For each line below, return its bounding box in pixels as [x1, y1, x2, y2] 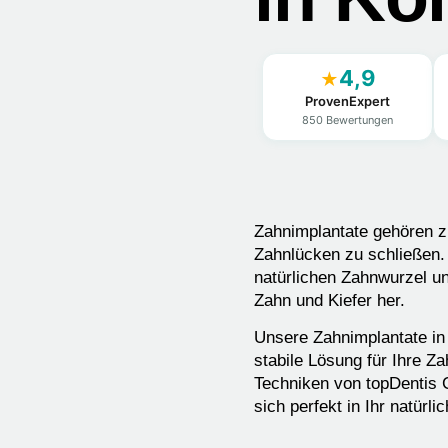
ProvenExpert [305, 92, 391, 109]
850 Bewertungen [302, 112, 394, 127]
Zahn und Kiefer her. [254, 290, 406, 310]
